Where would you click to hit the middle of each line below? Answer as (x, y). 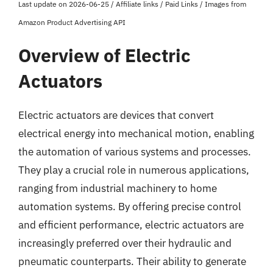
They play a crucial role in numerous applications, (134, 170)
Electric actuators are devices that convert (116, 115)
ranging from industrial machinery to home (118, 188)
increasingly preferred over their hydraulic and (125, 243)
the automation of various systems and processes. (135, 152)
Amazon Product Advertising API (72, 22)
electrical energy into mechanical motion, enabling (136, 133)
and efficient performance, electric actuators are (131, 225)
